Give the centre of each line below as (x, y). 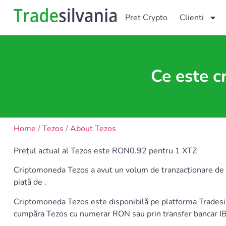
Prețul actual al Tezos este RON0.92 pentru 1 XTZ (105, 151)
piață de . (30, 182)
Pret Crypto (147, 18)
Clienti (192, 18)
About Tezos (93, 129)
